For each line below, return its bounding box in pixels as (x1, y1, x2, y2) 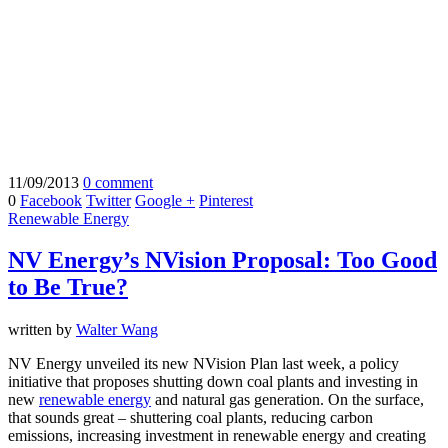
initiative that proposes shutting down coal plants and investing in (8, 373, 418, 391)
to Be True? (8, 274, 128, 301)
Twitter (86, 191, 131, 209)
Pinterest (199, 191, 253, 209)
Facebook (20, 191, 82, 209)
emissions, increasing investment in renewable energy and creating (8, 427, 426, 445)
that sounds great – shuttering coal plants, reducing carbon (8, 409, 373, 427)
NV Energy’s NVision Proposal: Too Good (8, 247, 437, 274)
